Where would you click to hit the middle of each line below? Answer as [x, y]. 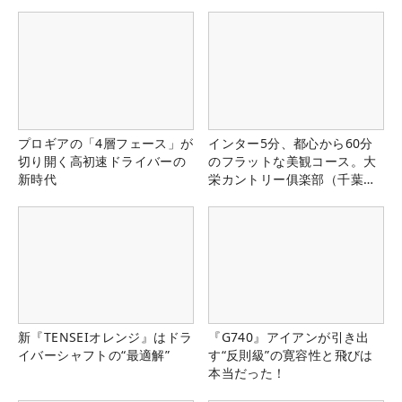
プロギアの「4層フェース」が [106, 143]
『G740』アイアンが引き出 [289, 336]
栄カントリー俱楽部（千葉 [286, 179]
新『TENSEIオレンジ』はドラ [105, 336]
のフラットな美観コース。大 [293, 161]
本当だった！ [247, 372]
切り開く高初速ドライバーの [102, 161]
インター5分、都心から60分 [291, 143]
